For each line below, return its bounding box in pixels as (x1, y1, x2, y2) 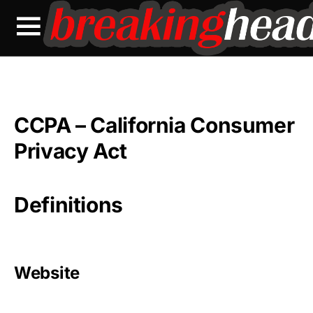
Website (14, 263, 80, 283)
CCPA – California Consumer (14, 112, 295, 138)
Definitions (14, 192, 123, 217)
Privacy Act (14, 138, 127, 163)
